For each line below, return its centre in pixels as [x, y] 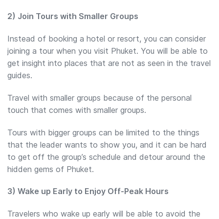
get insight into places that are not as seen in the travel [109, 63]
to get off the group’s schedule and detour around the [106, 157]
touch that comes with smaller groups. [77, 110]
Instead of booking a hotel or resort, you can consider [107, 39]
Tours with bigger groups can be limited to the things [103, 132]
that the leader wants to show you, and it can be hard [107, 144]
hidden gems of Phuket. [51, 169]
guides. [20, 76]
